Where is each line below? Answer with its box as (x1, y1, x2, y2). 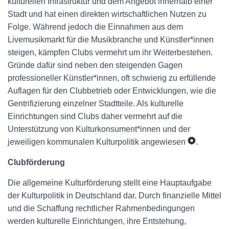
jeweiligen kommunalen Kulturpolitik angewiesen (8, 138, 188, 146)
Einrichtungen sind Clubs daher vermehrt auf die (8, 112, 182, 121)
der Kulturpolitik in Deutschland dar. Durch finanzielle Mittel (8, 191, 221, 200)
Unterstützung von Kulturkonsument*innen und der (8, 125, 190, 133)
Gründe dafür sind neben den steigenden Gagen (8, 61, 182, 70)
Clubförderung (8, 158, 65, 167)
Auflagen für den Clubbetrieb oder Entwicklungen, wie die (8, 86, 216, 95)
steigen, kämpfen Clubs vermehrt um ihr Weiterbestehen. (8, 48, 213, 57)
